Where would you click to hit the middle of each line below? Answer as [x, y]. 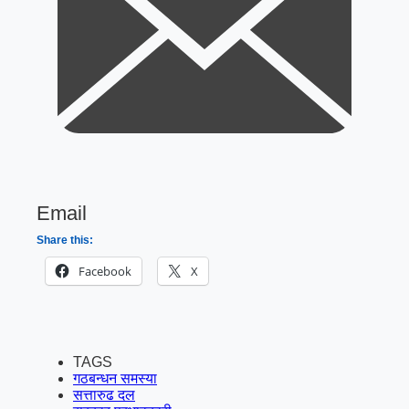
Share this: [65, 241]
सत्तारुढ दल [104, 395]
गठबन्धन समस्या [115, 379]
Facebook [105, 272]
